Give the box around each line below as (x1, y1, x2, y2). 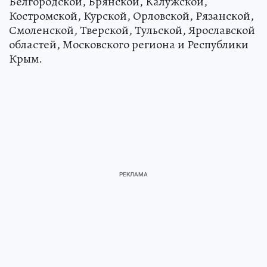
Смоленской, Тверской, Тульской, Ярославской (9, 22, 255, 39)
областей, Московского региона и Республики (9, 36, 249, 53)
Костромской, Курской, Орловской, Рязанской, (9, 8, 254, 24)
